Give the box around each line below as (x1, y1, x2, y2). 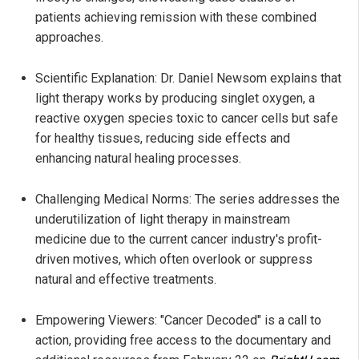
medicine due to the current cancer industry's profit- (35, 231, 322, 247)
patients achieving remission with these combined (35, 9, 317, 25)
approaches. (35, 29, 103, 45)
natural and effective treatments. (35, 271, 216, 287)
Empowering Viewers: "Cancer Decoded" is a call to (35, 312, 321, 328)
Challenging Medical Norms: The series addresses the (35, 191, 340, 207)
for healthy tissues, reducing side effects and (35, 130, 290, 146)
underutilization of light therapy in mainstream (35, 211, 290, 227)
